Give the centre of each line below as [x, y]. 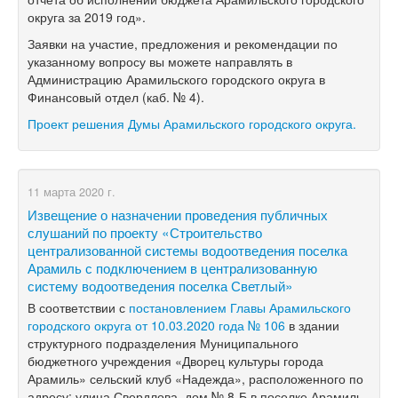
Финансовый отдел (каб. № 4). [116, 96]
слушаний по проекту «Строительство [145, 231]
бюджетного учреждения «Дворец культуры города [175, 360]
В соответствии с [78, 307]
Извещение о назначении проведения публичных [178, 214]
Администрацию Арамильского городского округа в [176, 79]
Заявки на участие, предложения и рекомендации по [183, 43]
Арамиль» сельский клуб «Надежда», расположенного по [195, 378]
